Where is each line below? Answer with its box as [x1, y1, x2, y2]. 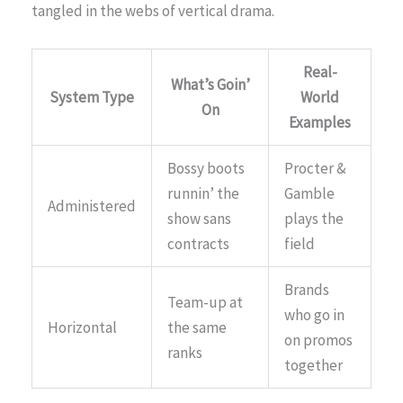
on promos [284, 329, 353, 350]
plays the [284, 208, 344, 228]
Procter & [284, 157, 346, 178]
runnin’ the [167, 183, 239, 203]
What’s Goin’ [170, 74, 250, 94]
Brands [284, 279, 329, 300]
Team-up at [167, 291, 243, 312]
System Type [49, 86, 134, 107]
